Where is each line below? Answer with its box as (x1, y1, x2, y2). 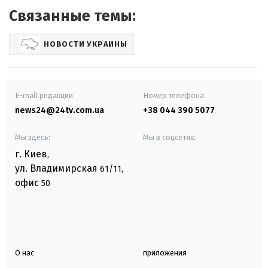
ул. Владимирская (15, 162, 98, 174)
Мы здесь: (15, 132, 50, 142)
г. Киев (15, 148, 47, 160)
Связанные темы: (9, 7, 136, 25)
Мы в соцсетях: (143, 132, 196, 142)
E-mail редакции (15, 90, 73, 100)
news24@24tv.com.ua (15, 105, 104, 115)
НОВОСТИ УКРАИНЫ (44, 39, 127, 49)
